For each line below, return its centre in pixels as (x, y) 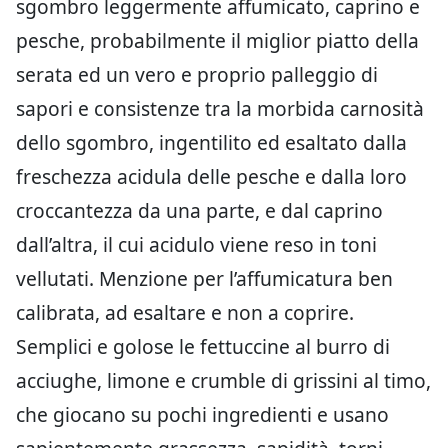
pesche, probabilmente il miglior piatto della (217, 40)
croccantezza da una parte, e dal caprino (199, 210)
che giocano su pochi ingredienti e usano (202, 414)
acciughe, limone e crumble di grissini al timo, (223, 380)
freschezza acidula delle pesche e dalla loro (211, 176)
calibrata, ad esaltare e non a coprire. (185, 312)
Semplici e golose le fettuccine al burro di (203, 346)
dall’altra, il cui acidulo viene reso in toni (196, 244)
